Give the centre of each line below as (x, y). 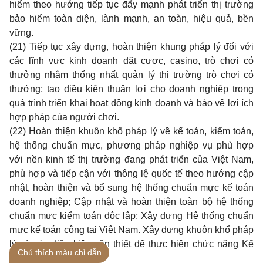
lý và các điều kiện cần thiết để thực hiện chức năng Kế (131, 244)
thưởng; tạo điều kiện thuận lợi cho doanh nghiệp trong (131, 89)
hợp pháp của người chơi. (64, 117)
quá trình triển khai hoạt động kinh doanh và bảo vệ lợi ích (131, 103)
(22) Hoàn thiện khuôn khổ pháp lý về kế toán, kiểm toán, (131, 131)
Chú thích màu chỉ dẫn (59, 252)
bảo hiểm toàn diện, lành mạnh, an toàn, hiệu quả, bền (131, 18)
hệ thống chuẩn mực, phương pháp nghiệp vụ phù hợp (131, 145)
